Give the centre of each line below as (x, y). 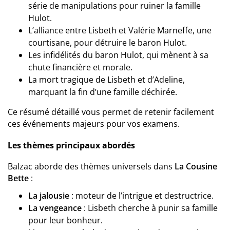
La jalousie (49, 196)
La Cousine (196, 166)
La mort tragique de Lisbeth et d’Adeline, (107, 80)
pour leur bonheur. (65, 220)
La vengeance (55, 208)
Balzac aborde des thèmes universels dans (91, 166)
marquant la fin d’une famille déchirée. (103, 92)
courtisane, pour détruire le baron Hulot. (108, 43)
